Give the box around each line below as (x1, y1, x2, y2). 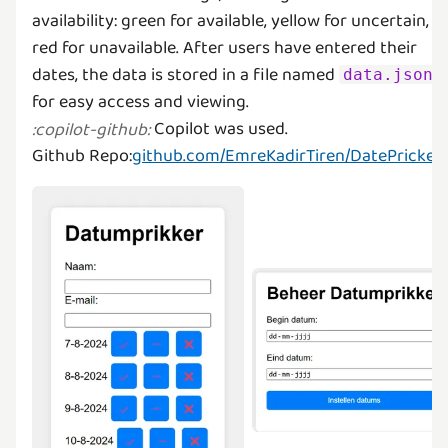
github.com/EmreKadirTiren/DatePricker (132, 142, 442, 171)
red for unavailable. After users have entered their (32, 34, 417, 63)
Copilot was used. (150, 115, 288, 144)
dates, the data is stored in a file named (32, 61, 339, 90)
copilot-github (35, 115, 147, 144)
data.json (343, 65, 434, 85)
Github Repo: (32, 142, 132, 171)
